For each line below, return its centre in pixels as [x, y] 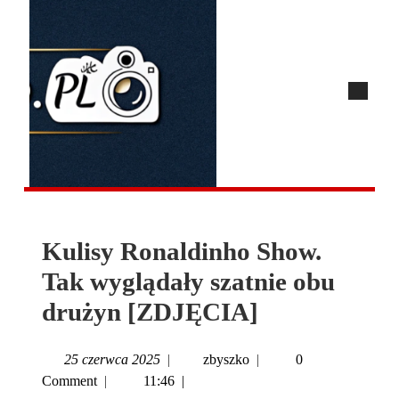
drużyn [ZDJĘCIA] [150, 312]
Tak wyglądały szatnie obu [188, 281]
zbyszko [226, 359]
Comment [69, 381]
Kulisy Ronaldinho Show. [182, 251]
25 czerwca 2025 [112, 359]
